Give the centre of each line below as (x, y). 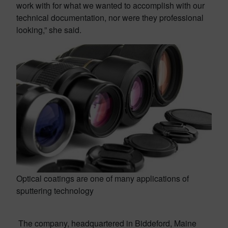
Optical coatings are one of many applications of (103, 178)
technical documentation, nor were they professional (110, 18)
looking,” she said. (49, 30)
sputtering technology (55, 191)
